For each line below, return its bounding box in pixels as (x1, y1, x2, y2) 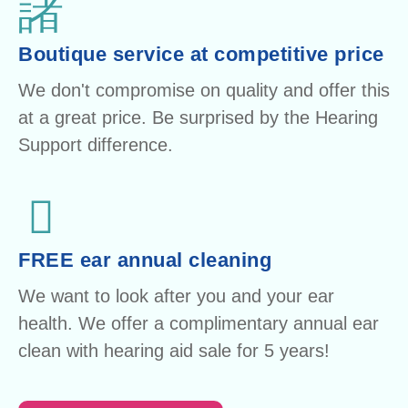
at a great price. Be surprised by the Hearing (18, 107, 378, 128)
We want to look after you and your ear (18, 286, 334, 307)
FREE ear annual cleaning (18, 249, 271, 272)
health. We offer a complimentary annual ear (18, 313, 379, 334)
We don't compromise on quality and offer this (18, 80, 390, 101)
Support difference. (18, 135, 173, 156)
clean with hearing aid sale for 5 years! (18, 341, 330, 362)
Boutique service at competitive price (18, 43, 384, 66)
